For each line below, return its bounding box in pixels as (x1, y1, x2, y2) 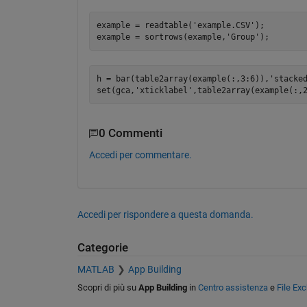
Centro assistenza (197, 282, 268, 293)
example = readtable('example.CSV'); (97, 20, 265, 30)
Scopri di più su (77, 282, 138, 293)
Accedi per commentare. (88, 149, 192, 160)
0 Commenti (98, 127, 162, 140)
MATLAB (77, 264, 114, 275)
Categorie (77, 241, 128, 254)
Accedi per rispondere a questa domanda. (77, 208, 254, 220)
